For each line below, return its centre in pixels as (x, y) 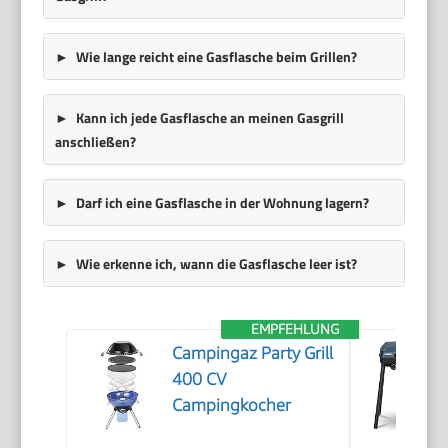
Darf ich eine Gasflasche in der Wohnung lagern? (222, 202)
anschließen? (95, 141)
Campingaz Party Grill (253, 353)
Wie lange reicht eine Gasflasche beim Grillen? (216, 56)
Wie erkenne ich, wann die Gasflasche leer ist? (216, 263)
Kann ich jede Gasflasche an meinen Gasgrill (209, 117)
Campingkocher (232, 405)
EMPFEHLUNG (295, 329)
